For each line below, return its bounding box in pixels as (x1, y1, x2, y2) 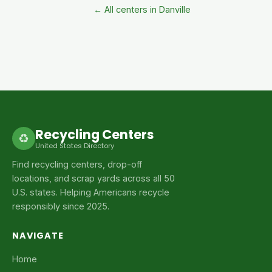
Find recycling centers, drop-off (12, 159, 142, 169)
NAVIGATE (12, 229, 64, 242)
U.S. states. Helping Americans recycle (12, 187, 169, 197)
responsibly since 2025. (12, 201, 109, 211)
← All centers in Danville (93, 4, 191, 15)
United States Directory (35, 140, 114, 151)
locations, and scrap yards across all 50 (12, 173, 175, 183)
